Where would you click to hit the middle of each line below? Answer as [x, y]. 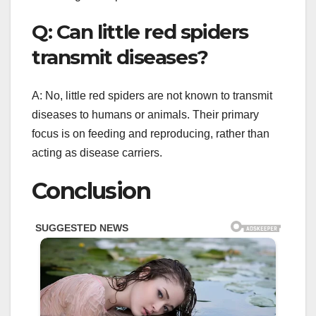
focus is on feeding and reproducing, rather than [151, 133]
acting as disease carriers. [97, 152]
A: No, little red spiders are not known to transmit [152, 95]
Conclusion [91, 190]
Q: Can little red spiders [140, 32]
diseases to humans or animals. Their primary [145, 114]
